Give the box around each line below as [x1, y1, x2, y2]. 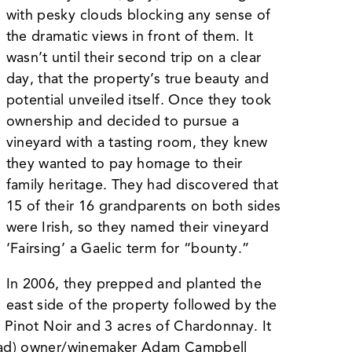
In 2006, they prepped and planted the [5, 274, 262, 292]
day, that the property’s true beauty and [5, 69, 269, 87]
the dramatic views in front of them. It [5, 27, 254, 45]
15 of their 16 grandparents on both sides [5, 196, 281, 214]
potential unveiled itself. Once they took [5, 90, 272, 108]
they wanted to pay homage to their [5, 154, 243, 172]
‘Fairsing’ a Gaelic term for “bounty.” [5, 239, 250, 257]
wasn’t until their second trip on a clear [5, 48, 262, 66]
